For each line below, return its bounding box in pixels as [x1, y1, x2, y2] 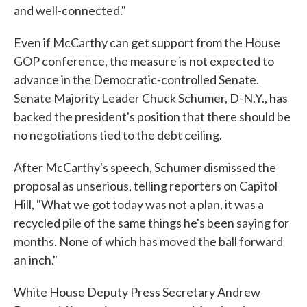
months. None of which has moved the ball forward [14, 234, 283, 249]
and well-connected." [14, 3, 126, 18]
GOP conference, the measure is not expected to [14, 53, 274, 69]
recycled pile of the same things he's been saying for [14, 215, 289, 230]
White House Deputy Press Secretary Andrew [14, 284, 260, 299]
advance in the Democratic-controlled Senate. [14, 72, 259, 87]
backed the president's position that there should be [14, 109, 291, 124]
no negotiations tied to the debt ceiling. [14, 127, 222, 143]
